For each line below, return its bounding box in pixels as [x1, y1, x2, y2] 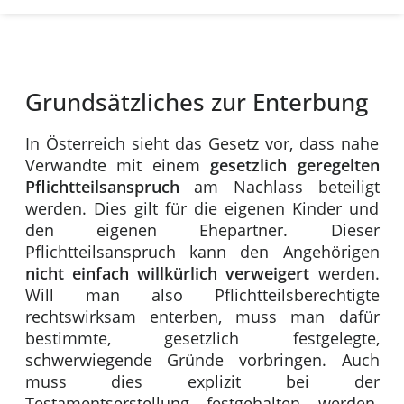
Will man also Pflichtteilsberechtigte [24, 284, 380, 307]
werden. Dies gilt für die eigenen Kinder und [24, 197, 380, 220]
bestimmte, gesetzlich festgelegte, [24, 327, 380, 350]
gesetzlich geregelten [199, 154, 380, 177]
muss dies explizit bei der [24, 371, 380, 393]
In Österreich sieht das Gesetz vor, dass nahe [24, 133, 380, 155]
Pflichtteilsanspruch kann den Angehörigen [24, 241, 380, 263]
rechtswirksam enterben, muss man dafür [24, 306, 380, 328]
